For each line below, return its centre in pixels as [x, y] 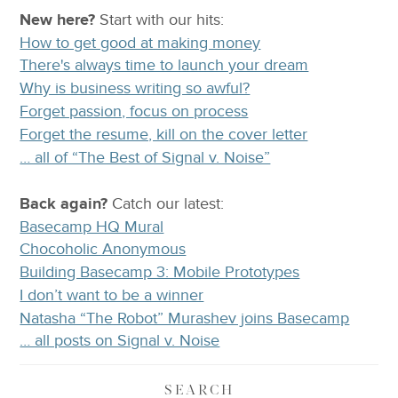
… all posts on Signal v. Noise [120, 341]
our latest [189, 203]
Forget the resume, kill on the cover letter [164, 134]
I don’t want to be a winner [112, 295]
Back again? [64, 203]
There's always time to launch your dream [164, 66]
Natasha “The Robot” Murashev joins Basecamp [185, 318]
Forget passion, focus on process [134, 111]
